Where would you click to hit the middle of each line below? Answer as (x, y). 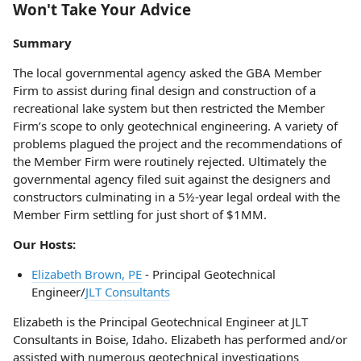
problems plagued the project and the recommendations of (177, 143)
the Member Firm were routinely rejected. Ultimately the (170, 161)
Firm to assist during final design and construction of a (164, 90)
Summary (42, 43)
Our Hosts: (44, 244)
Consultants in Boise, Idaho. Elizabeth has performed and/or (180, 339)
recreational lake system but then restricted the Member (169, 108)
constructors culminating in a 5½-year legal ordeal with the (176, 197)
